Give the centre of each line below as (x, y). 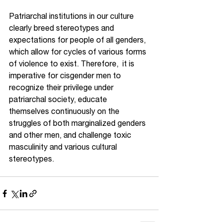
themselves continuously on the (65, 111)
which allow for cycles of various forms (79, 52)
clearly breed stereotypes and (62, 28)
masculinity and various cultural (64, 147)
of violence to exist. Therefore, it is (73, 63)
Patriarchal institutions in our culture (72, 16)
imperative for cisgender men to (66, 75)
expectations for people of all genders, (78, 40)
